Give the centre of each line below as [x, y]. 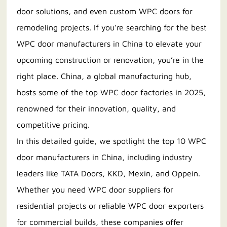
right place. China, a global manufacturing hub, [104, 76]
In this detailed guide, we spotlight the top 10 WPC [112, 141]
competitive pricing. [53, 125]
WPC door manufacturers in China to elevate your [109, 44]
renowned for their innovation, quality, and [97, 109]
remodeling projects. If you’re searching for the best [112, 28]
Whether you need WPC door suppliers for [95, 190]
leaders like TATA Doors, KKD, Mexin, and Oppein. [109, 174]
